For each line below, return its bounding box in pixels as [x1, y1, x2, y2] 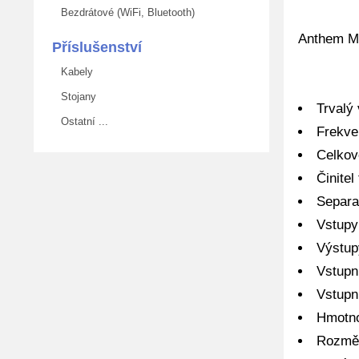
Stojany [54, 91, 96, 103]
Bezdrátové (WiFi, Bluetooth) [54, 6, 195, 18]
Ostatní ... [54, 115, 108, 127]
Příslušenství [52, 39, 142, 55]
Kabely [54, 66, 93, 78]
